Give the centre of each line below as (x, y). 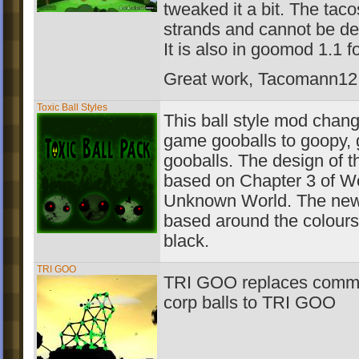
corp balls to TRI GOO (250, 303)
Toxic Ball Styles (72, 107)
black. (186, 241)
